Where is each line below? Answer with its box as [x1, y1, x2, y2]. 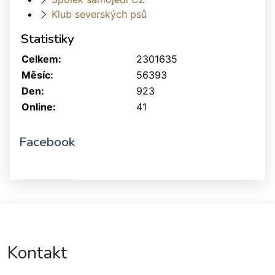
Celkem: [21, 53, 61, 66]
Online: [21, 101, 56, 114]
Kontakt [7, 241, 67, 265]
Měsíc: [21, 69, 53, 82]
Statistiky [21, 30, 74, 48]
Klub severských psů [52, 8, 147, 21]
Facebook [19, 133, 75, 151]
